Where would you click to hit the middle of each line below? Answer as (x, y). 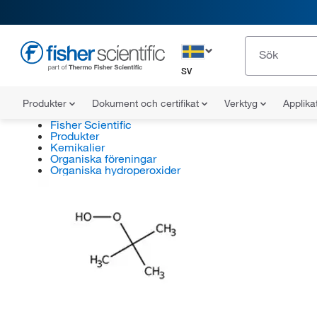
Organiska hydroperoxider (115, 170)
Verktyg (242, 103)
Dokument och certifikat (147, 103)
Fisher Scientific (91, 125)
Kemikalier (77, 147)
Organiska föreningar (103, 158)
